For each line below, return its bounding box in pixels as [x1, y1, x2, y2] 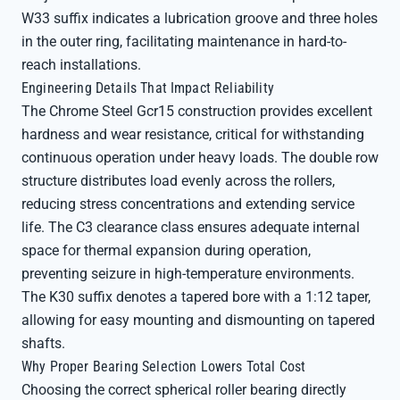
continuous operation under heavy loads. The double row [21, 149, 379, 166]
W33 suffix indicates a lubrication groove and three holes [21, 10, 378, 27]
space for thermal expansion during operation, [21, 242, 311, 259]
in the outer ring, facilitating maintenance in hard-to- [21, 33, 346, 50]
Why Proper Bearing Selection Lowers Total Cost [21, 358, 306, 375]
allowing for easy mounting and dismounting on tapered [21, 312, 375, 329]
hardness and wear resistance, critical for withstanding [21, 126, 364, 143]
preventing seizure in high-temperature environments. [21, 265, 354, 282]
